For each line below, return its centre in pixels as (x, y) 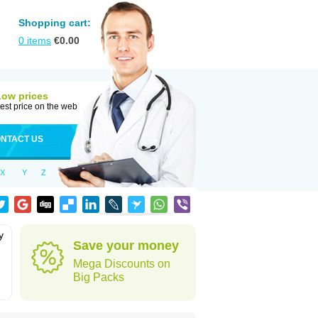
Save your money (126, 246)
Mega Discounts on (122, 264)
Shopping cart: (55, 23)
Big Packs (99, 277)
